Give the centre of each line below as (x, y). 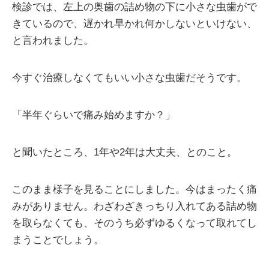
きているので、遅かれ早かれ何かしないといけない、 (134, 24)
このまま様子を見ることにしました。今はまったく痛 (134, 189)
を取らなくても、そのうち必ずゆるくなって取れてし (134, 223)
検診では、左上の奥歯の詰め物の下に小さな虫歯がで (134, 7)
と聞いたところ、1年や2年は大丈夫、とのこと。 (125, 152)
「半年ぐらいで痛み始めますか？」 (94, 115)
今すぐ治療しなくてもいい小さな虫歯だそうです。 (129, 78)
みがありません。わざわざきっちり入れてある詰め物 (134, 206)
